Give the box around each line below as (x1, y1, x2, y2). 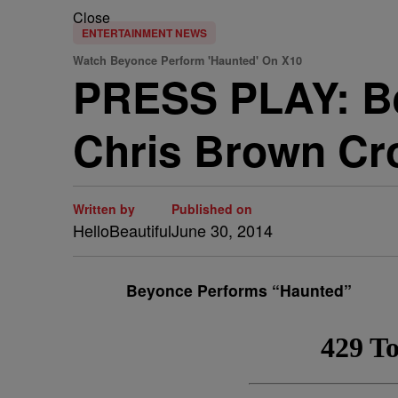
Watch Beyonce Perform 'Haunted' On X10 (73, 52, 302, 68)
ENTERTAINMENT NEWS (82, 25, 207, 41)
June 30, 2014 (171, 219, 273, 242)
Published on (171, 200, 252, 218)
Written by (73, 200, 135, 218)
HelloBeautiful (73, 219, 171, 242)
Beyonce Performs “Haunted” (126, 279, 352, 301)
